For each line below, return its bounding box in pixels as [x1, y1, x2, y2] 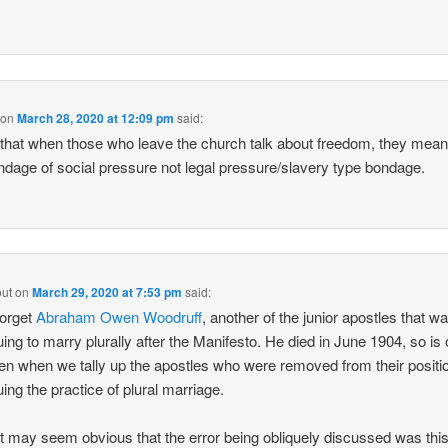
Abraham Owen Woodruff [36, 305, 203, 327]
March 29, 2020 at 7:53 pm [32, 282, 183, 301]
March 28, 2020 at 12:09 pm [17, 109, 175, 128]
